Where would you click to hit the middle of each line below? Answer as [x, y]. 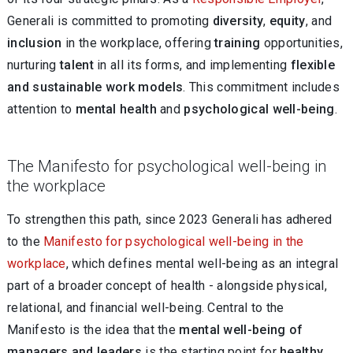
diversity [238, 21]
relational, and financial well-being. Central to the [146, 308]
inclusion [35, 43]
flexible [313, 65]
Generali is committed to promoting [110, 21]
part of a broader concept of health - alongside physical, [167, 286]
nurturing [33, 65]
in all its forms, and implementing [192, 65]
